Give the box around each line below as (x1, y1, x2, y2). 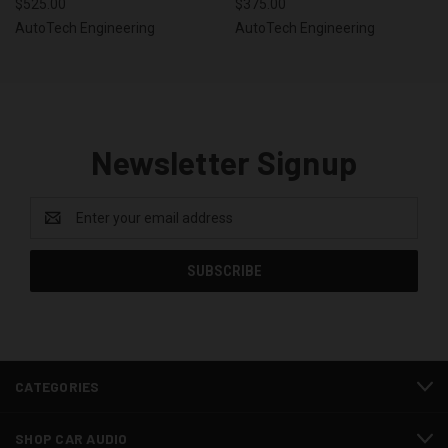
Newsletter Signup (90, 143, 358, 182)
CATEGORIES (15, 378, 100, 396)
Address (30, 220, 83, 237)
